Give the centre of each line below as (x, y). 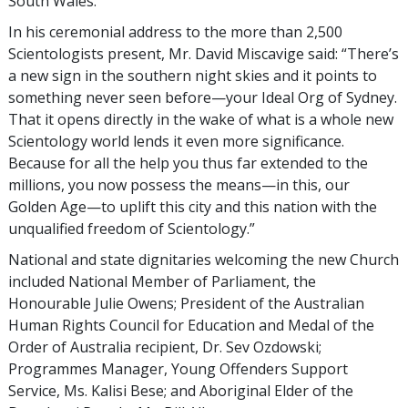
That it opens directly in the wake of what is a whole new (201, 119)
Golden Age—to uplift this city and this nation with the (193, 206)
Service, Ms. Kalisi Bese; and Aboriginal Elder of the (181, 390)
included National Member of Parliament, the (162, 281)
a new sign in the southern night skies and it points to (193, 75)
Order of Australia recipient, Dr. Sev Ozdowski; (165, 347)
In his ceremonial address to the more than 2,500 (175, 31)
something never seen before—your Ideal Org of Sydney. (203, 97)
